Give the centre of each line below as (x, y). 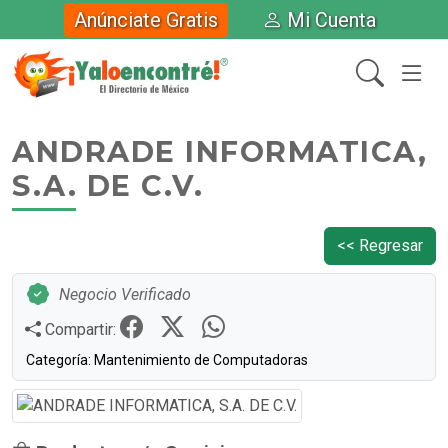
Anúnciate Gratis (145, 19)
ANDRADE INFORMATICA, (219, 151)
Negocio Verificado (125, 294)
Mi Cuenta (331, 19)
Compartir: (80, 329)
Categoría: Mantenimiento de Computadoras (167, 360)
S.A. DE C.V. (107, 185)
